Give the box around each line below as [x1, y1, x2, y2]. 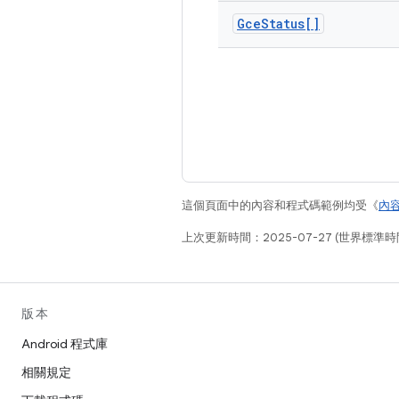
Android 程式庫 [21, 336, 108, 352]
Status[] [261, 15, 320, 32]
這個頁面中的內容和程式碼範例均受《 [182, 198, 379, 213]
